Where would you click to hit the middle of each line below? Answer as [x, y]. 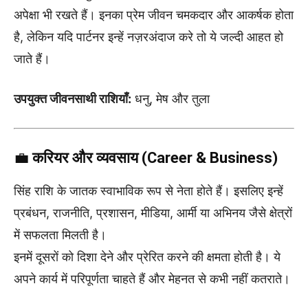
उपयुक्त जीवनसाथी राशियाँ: [73, 98]
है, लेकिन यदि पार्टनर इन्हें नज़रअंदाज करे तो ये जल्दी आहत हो [148, 36]
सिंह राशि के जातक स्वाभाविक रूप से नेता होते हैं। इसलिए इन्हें [148, 190]
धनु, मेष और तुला [170, 98]
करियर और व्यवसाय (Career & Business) [155, 157]
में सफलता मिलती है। [60, 234]
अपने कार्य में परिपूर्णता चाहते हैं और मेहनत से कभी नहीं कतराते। [152, 278]
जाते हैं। [32, 58]
